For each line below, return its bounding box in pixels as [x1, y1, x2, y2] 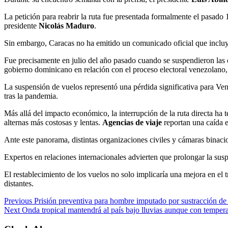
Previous [4, 196, 32, 205]
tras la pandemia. [4, 91, 58, 100]
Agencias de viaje [102, 118, 164, 127]
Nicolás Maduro [39, 21, 94, 30]
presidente [4, 21, 39, 30]
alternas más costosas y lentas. [4, 118, 102, 127]
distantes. [4, 179, 34, 188]
